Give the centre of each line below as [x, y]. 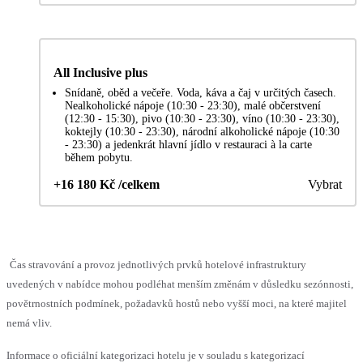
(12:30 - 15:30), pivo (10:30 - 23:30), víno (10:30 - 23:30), [202, 118]
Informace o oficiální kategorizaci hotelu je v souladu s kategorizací [156, 355]
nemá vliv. [29, 322]
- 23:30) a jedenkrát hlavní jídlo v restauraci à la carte [188, 144]
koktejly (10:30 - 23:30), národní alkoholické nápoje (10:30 [202, 131]
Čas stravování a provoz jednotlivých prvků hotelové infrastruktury [158, 264]
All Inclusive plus [100, 72]
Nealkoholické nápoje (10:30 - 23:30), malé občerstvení [193, 105]
